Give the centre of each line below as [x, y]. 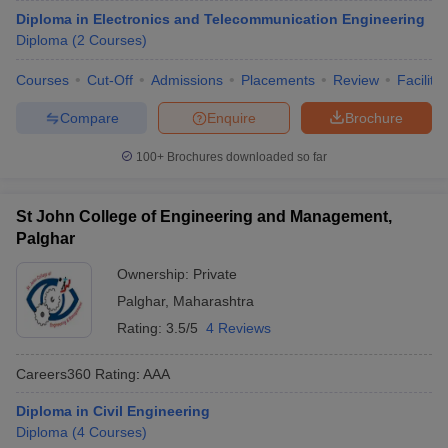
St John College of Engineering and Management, [204, 216]
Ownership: [155, 274]
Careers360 [53, 373]
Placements [278, 80]
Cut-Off [110, 80]
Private [215, 274]
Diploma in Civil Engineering [113, 411]
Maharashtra [213, 301]
